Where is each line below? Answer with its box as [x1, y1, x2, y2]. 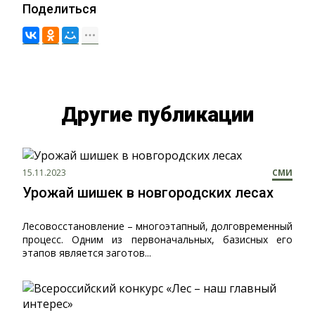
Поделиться [22, 1, 96, 16]
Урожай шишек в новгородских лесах [22, 184, 274, 201]
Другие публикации [61, 102, 254, 127]
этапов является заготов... [22, 246, 151, 259]
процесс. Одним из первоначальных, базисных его [22, 233, 292, 246]
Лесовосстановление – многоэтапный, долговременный [22, 219, 292, 233]
